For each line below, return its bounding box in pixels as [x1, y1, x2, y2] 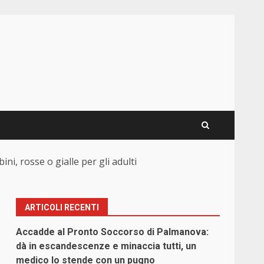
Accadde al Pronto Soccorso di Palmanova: [16, 226, 209, 238]
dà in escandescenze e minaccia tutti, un [16, 240, 197, 252]
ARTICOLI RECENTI [25, 203, 100, 213]
